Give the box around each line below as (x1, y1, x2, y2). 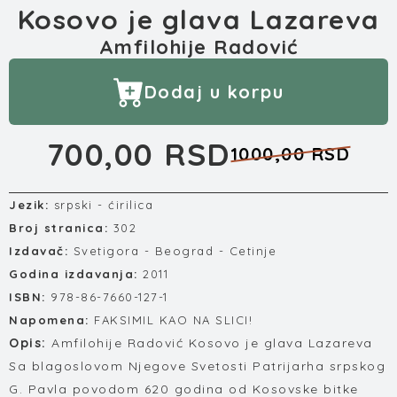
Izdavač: (9, 244, 68, 258)
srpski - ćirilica (53, 198, 153, 212)
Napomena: (9, 313, 90, 327)
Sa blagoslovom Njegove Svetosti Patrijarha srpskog (9, 358, 385, 374)
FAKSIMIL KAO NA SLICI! (94, 313, 253, 327)
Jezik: (9, 198, 49, 212)
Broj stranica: (9, 221, 108, 235)
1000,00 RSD (230, 143, 351, 165)
